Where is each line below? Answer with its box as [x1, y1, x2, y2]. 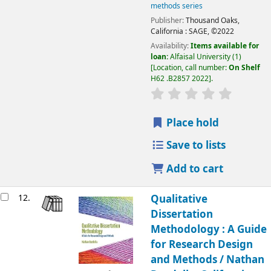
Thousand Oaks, [185, 15, 240, 27]
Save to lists [164, 138, 226, 154]
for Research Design [150, 237, 253, 252]
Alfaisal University [169, 51, 230, 63]
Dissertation [150, 206, 213, 222]
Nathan [226, 252, 264, 267]
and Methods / [150, 252, 226, 267]
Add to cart [164, 162, 224, 177]
